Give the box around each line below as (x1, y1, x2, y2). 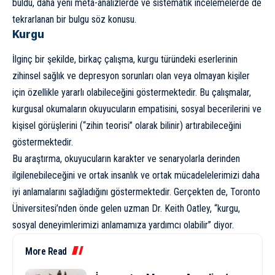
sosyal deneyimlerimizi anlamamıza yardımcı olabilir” (12, 219, 214, 231)
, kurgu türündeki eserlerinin (133, 53, 238, 66)
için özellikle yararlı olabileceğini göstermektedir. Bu (12, 87, 212, 99)
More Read (25, 246, 67, 258)
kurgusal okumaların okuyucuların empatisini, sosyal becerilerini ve (12, 103, 261, 115)
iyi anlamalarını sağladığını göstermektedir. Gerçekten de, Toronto (12, 186, 260, 198)
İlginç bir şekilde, (12, 53, 79, 66)
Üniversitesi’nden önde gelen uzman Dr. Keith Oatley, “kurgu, (12, 203, 240, 215)
